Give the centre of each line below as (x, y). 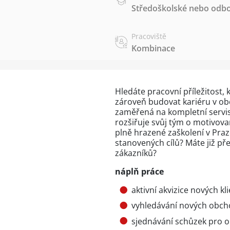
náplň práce (139, 171)
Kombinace (153, 48)
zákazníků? (136, 153)
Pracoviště (149, 36)
